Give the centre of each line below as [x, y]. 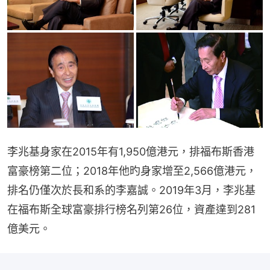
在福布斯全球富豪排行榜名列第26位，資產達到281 [131, 209]
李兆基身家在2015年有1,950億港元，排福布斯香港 [131, 151]
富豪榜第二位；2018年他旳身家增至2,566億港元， [132, 171]
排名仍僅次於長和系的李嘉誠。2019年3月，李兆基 [131, 190]
